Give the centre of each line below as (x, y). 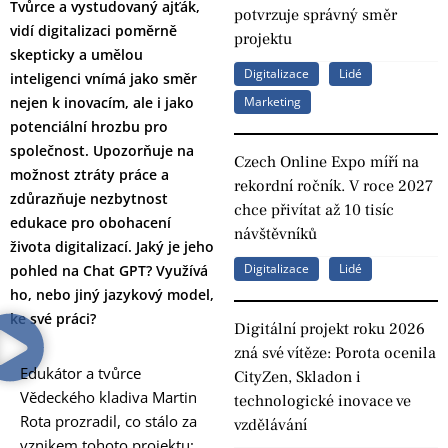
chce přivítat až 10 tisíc (314, 210)
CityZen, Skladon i (297, 377)
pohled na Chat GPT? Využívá (109, 270)
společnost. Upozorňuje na (102, 150)
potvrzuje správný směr (315, 15)
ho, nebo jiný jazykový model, (112, 294)
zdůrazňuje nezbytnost (89, 198)
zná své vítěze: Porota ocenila (335, 353)
